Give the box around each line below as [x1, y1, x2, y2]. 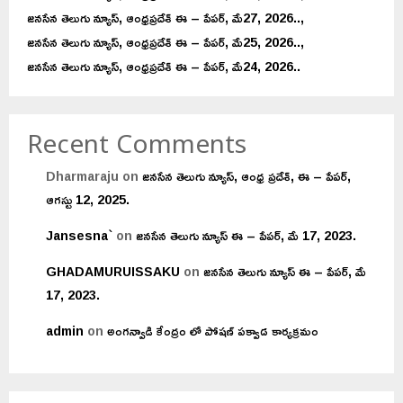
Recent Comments [27, 130, 246, 166]
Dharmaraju [46, 163, 119, 188]
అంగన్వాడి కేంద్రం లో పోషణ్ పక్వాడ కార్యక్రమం [107, 318, 318, 343]
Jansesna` [46, 222, 112, 247]
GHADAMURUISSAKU [46, 258, 180, 283]
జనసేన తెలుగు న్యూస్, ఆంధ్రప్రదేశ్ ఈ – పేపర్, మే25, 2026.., [27, 29, 304, 54]
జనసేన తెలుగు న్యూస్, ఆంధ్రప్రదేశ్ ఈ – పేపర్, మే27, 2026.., [27, 4, 304, 30]
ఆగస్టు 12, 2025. [46, 186, 130, 211]
